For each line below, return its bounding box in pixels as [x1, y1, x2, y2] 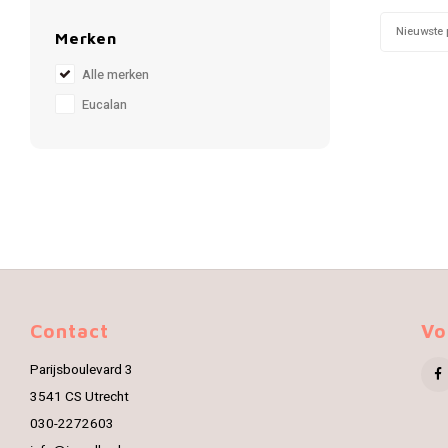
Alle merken [82, 66, 149, 84]
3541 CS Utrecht [30, 387, 129, 407]
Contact [30, 320, 109, 342]
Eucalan [82, 96, 127, 114]
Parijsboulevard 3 [30, 360, 133, 380]
